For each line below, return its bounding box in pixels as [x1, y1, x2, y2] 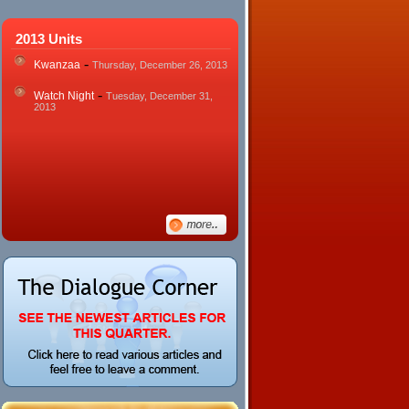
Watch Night [34, 89, 94, 102]
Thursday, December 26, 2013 [92, 59, 227, 70]
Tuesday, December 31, [106, 90, 213, 101]
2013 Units [16, 31, 82, 47]
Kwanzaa [34, 58, 80, 71]
